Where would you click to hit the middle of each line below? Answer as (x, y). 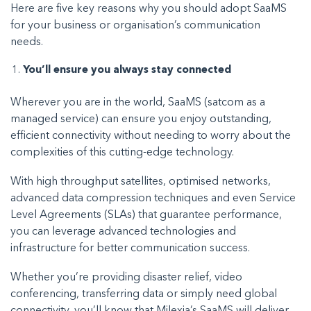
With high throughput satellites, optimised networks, (141, 182)
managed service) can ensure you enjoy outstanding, (141, 119)
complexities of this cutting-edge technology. (124, 152)
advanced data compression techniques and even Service (153, 198)
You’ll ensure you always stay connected (128, 71)
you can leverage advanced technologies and (123, 232)
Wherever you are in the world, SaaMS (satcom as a (138, 102)
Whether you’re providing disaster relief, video (126, 277)
